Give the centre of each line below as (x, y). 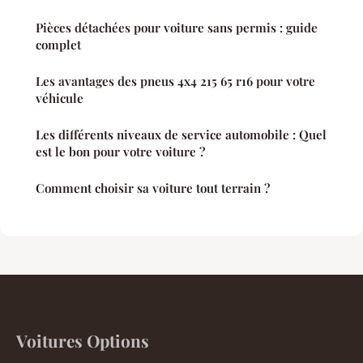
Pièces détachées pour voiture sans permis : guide (177, 28)
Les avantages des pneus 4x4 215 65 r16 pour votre (175, 81)
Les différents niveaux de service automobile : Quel (181, 135)
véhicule (60, 98)
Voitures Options (83, 340)
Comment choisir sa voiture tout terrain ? (153, 188)
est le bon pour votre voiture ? (120, 152)
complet (58, 45)
